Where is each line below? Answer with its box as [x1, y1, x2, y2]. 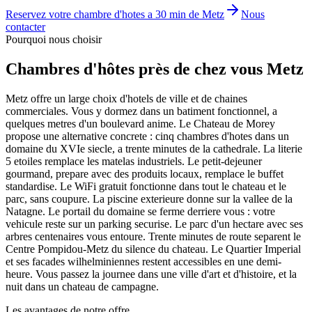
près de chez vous [139, 59, 263, 78]
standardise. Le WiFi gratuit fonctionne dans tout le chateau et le [6, 180, 286, 192]
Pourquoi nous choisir [6, 33, 102, 45]
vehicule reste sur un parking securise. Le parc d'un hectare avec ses [6, 217, 303, 230]
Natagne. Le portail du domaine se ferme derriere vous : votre [6, 205, 275, 217]
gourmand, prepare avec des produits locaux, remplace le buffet [6, 167, 283, 180]
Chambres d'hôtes [6, 59, 134, 78]
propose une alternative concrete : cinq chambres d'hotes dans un [6, 130, 289, 142]
